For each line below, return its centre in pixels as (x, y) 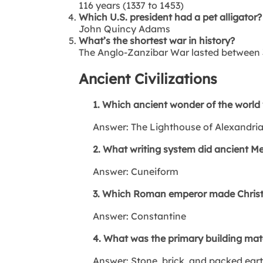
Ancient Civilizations (148, 78)
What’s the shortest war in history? (157, 40)
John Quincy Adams (125, 28)
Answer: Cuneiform (129, 171)
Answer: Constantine (133, 216)
